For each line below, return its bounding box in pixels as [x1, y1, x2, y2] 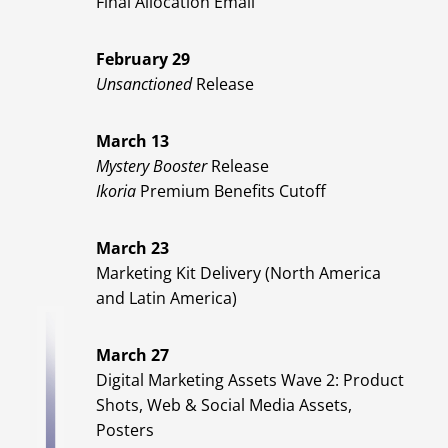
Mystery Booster [96, 155, 207, 178]
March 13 [96, 130, 169, 153]
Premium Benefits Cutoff [136, 180, 326, 203]
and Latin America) [96, 287, 237, 310]
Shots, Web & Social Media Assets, [96, 394, 352, 417]
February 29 [96, 48, 190, 71]
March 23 [96, 237, 169, 260]
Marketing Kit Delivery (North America [96, 262, 381, 285]
